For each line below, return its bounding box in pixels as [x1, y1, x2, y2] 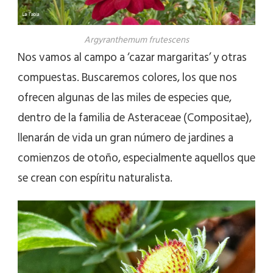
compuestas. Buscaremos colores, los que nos [18, 68, 237, 88]
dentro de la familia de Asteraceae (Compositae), [18, 108, 252, 128]
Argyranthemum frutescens [84, 33, 189, 48]
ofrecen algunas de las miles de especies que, [18, 88, 232, 108]
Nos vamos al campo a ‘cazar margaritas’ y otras [18, 48, 247, 68]
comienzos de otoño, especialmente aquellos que [18, 149, 255, 168]
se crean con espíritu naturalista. [18, 169, 172, 188]
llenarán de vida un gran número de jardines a [18, 129, 233, 148]
